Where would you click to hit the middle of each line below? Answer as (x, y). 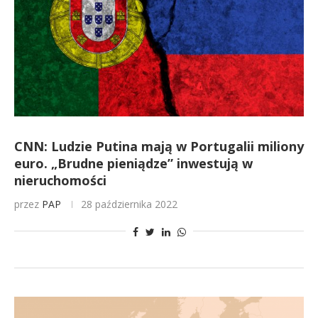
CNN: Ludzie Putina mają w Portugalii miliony (159, 146)
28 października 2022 (129, 204)
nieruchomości (60, 180)
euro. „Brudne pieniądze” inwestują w (133, 163)
